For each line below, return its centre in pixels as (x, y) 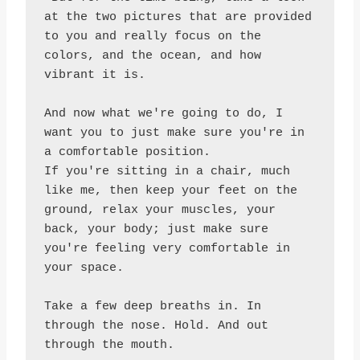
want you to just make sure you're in (174, 133)
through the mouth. (109, 345)
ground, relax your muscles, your (160, 210)
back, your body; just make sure (156, 229)
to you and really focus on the (152, 36)
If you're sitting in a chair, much (167, 171)
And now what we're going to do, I (163, 113)
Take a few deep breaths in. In (152, 306)
